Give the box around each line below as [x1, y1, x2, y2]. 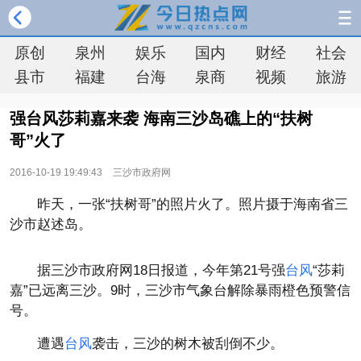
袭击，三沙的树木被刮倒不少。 [92, 336, 284, 351]
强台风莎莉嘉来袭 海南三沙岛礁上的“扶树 [10, 110, 313, 127]
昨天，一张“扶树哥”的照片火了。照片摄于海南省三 [37, 197, 348, 212]
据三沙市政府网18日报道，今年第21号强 [37, 263, 285, 278]
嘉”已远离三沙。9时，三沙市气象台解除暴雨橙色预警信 [10, 283, 351, 298]
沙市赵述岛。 [10, 217, 92, 232]
